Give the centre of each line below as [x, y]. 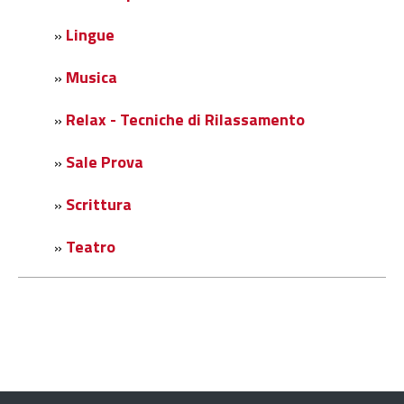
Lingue [90, 35]
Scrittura [99, 205]
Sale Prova [105, 162]
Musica [92, 78]
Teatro [91, 247]
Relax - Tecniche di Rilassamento [185, 120]
